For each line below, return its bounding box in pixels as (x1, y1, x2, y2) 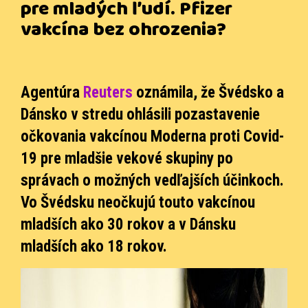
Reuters (83, 82, 133, 102)
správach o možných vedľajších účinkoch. (21, 170, 284, 190)
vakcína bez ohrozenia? (21, 12, 226, 51)
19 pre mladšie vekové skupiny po (21, 148, 233, 168)
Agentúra (21, 82, 83, 102)
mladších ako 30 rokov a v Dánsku (21, 214, 236, 234)
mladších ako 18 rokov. (21, 236, 167, 256)
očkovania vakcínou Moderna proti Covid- (21, 126, 284, 146)
